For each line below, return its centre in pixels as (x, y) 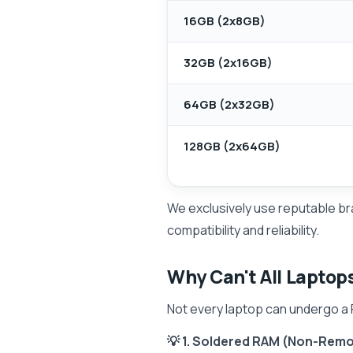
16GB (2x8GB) (225, 21)
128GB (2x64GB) (232, 146)
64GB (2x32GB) (229, 104)
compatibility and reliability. (243, 230)
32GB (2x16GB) (228, 63)
